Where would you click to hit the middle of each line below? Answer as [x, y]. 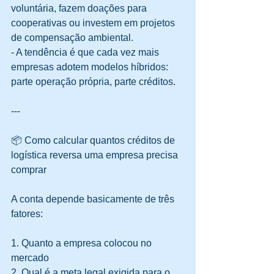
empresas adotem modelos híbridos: [91, 67]
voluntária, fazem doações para [80, 9]
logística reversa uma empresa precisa [96, 155]
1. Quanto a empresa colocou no [83, 243]
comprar [29, 170]
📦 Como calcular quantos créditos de [94, 141]
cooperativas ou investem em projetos [94, 23]
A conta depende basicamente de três [94, 199]
